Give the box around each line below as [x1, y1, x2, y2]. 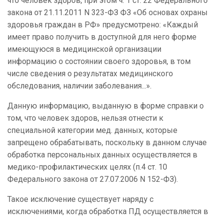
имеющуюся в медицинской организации [7, 44, 161, 54]
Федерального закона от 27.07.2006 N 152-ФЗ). [7, 175, 178, 184]
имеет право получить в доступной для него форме [7, 32, 197, 42]
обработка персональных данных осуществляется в [7, 150, 197, 160]
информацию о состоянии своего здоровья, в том [7, 57, 191, 66]
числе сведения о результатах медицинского [7, 69, 173, 79]
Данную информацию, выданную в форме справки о [7, 101, 204, 111]
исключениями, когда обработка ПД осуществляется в [7, 207, 208, 217]
